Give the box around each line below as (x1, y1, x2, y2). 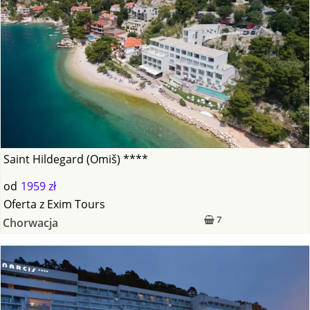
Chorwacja (2, 215, 58, 231)
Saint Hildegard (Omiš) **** (3, 152, 149, 167)
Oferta (3, 197, 37, 212)
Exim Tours (47, 197, 106, 212)
